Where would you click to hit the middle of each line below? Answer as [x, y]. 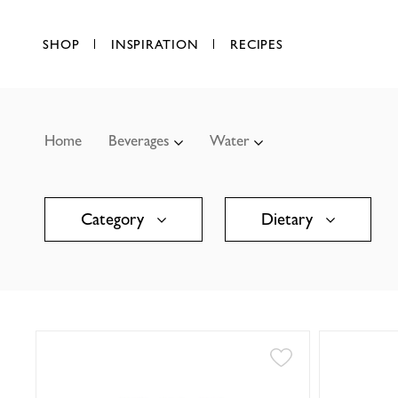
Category [113, 219]
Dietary [287, 219]
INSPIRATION [155, 44]
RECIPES [257, 44]
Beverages [142, 140]
